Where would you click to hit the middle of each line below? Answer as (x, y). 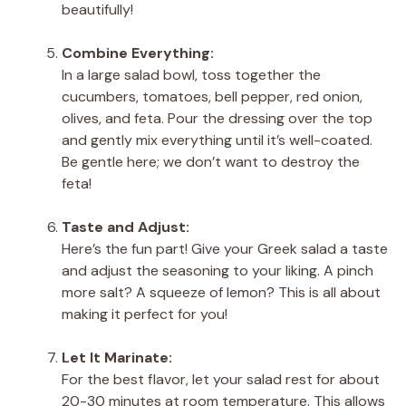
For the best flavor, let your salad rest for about (221, 379)
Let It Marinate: (117, 357)
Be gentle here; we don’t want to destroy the (211, 161)
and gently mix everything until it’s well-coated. (217, 140)
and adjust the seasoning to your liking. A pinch (217, 270)
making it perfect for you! (145, 314)
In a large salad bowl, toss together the (191, 74)
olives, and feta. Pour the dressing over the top (217, 118)
